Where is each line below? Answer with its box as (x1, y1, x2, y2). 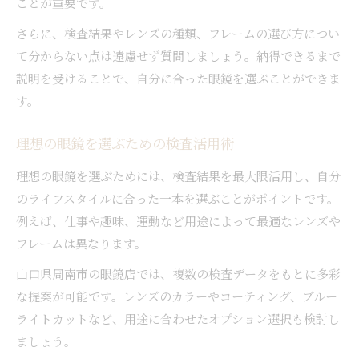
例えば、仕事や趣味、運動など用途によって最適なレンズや (16, 212, 341, 229)
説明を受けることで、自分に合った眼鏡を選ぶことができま (16, 69, 341, 87)
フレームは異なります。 (16, 234, 147, 252)
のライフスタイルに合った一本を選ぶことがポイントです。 (16, 189, 339, 207)
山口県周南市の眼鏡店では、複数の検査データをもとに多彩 (16, 264, 341, 282)
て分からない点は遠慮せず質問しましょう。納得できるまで (16, 46, 341, 64)
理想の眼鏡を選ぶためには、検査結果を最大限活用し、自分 (16, 167, 341, 184)
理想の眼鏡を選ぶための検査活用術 (16, 135, 234, 156)
